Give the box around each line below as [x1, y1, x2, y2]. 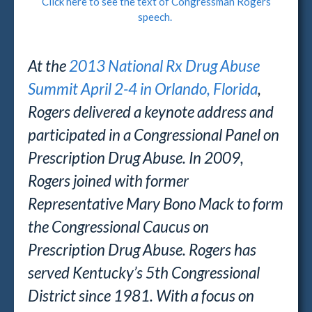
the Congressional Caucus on [28, 217, 209, 236]
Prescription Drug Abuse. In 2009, [28, 148, 244, 167]
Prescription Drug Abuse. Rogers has [28, 240, 256, 259]
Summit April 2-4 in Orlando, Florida [28, 79, 258, 98]
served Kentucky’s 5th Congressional [28, 263, 260, 282]
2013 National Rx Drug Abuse [69, 56, 260, 75]
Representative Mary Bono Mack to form [28, 194, 283, 213]
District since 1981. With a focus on [28, 286, 254, 305]
